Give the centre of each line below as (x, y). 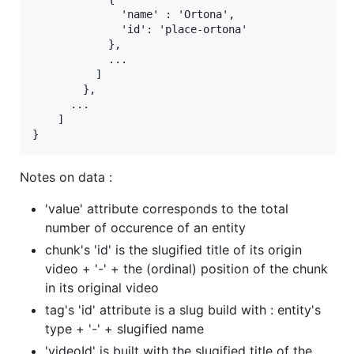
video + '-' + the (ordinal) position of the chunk (186, 269)
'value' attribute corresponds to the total (167, 209)
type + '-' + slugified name (124, 329)
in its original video (102, 288)
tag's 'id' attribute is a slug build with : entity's (183, 310)
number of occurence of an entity (145, 228)
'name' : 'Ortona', (134, 15)
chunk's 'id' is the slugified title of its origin (173, 250)
